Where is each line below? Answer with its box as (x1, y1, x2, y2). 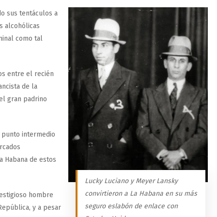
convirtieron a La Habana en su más (85, 189, 198, 198)
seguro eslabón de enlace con (85, 202, 178, 211)
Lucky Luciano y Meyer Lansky (85, 177, 178, 186)
